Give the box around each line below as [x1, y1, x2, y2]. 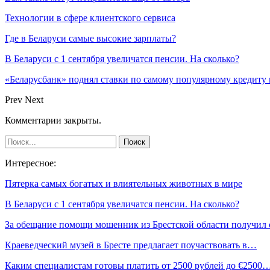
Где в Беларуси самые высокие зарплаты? [5, 33, 176, 44]
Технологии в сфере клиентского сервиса [5, 13, 175, 24]
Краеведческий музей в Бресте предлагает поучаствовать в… [5, 240, 257, 251]
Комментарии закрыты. [5, 115, 101, 126]
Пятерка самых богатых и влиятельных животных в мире [5, 178, 242, 189]
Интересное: [5, 158, 56, 169]
